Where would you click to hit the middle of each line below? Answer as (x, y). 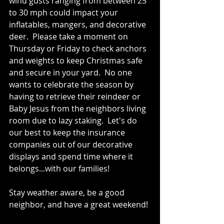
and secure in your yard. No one (71, 72)
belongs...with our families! (59, 168)
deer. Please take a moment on (69, 36)
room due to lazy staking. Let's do (74, 120)
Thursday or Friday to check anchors (79, 48)
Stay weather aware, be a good (68, 192)
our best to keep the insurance (68, 132)
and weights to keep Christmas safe (77, 60)
